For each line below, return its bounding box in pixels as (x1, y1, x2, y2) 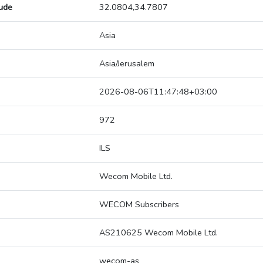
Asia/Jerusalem (99, 58, 154, 70)
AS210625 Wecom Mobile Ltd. (99, 227, 218, 239)
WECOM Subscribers (99, 198, 179, 211)
